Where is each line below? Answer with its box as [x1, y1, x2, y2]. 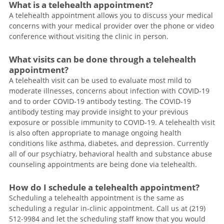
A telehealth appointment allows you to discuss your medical [8, 10, 213, 20]
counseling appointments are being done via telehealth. [8, 159, 197, 169]
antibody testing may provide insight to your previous [8, 107, 188, 117]
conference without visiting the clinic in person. [8, 31, 168, 41]
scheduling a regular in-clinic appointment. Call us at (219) [8, 203, 205, 213]
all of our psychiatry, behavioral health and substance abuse [8, 149, 212, 159]
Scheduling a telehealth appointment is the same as [8, 193, 184, 203]
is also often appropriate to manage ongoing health [8, 128, 181, 138]
